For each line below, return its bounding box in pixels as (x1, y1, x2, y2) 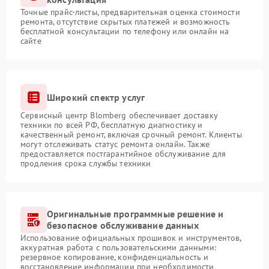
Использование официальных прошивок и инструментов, (20, 232, 241, 244)
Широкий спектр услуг (47, 91, 145, 103)
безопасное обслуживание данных (47, 219, 199, 232)
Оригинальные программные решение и (47, 208, 224, 220)
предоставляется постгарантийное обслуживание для (20, 148, 226, 160)
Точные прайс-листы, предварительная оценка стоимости (20, 7, 240, 18)
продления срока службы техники (20, 158, 151, 169)
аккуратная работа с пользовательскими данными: (20, 242, 216, 253)
